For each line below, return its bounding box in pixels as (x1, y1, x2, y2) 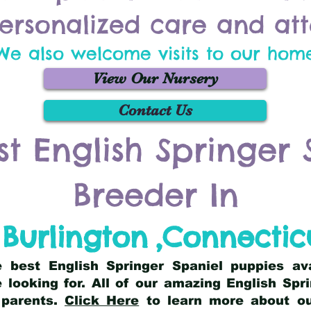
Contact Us (118, 101, 192, 119)
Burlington (2, 219, 148, 255)
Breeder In (72, 175, 239, 215)
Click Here (65, 294, 140, 308)
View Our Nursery (92, 69, 219, 87)
